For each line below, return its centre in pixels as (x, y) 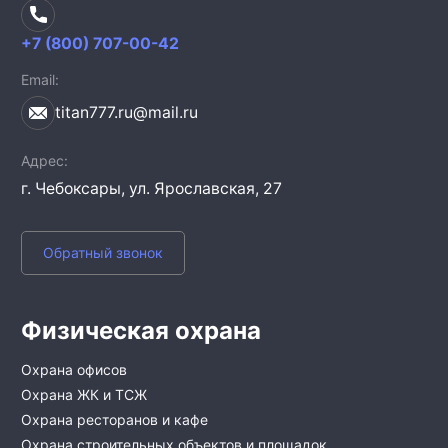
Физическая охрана (141, 330)
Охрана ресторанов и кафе (114, 419)
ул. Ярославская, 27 (205, 188)
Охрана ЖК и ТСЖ (84, 394)
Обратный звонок (103, 253)
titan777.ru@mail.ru (127, 112)
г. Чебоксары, (75, 188)
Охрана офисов (74, 369)
